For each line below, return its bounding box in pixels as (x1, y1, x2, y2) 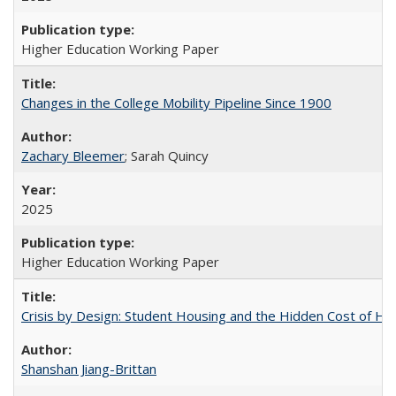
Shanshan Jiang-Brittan (21, 360, 156, 377)
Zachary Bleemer (21, 147, 125, 164)
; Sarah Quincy (125, 147, 209, 164)
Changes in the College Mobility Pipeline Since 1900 (21, 94, 331, 111)
